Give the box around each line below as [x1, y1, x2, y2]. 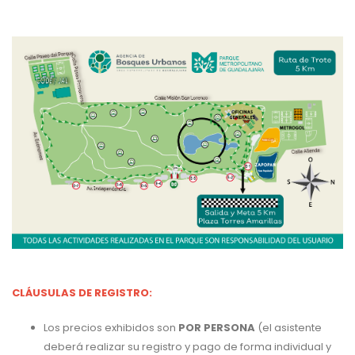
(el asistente [255, 320, 322, 336]
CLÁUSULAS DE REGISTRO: [12, 285, 152, 301]
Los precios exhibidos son [44, 320, 178, 336]
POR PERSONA [178, 320, 255, 336]
